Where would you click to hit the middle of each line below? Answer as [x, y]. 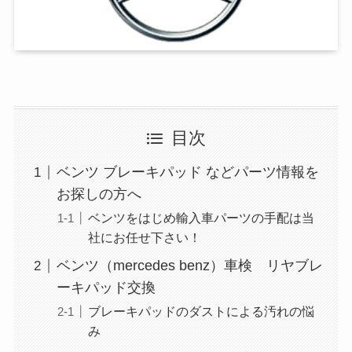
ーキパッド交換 [106, 288]
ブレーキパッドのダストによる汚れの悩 [201, 312]
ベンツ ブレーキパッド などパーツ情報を [187, 172]
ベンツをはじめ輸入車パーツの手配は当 [201, 218]
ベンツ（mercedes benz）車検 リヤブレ [189, 266]
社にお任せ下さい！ [144, 238]
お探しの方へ [99, 194]
